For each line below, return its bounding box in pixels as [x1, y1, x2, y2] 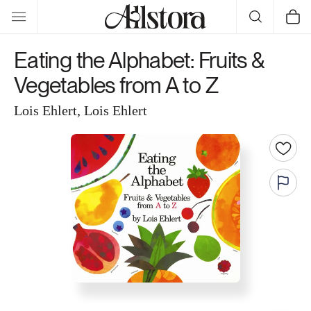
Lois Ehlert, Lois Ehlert [14, 103, 147, 118]
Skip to [20, 3, 54, 16]
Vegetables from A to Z [14, 72, 218, 99]
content [20, 15, 58, 28]
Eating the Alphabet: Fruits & [14, 47, 264, 74]
